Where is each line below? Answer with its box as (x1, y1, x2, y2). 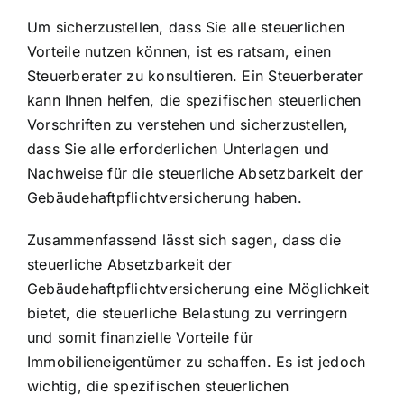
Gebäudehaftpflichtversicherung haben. (27, 188, 302, 207)
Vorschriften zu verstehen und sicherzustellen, (27, 115, 349, 133)
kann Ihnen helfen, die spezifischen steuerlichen (27, 90, 362, 109)
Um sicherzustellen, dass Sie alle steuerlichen (27, 17, 345, 36)
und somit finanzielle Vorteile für (27, 327, 254, 346)
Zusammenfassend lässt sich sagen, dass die (27, 230, 342, 249)
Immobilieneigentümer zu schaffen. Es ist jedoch (27, 352, 366, 371)
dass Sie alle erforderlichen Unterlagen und (27, 139, 330, 158)
